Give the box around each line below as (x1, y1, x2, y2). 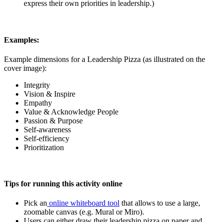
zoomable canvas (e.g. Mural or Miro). (24, 208, 144, 217)
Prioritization (24, 143, 64, 152)
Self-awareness (24, 125, 71, 134)
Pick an (24, 199, 47, 208)
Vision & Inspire (24, 89, 75, 98)
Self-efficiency (24, 134, 69, 143)
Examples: (4, 35, 39, 44)
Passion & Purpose (24, 116, 83, 125)
